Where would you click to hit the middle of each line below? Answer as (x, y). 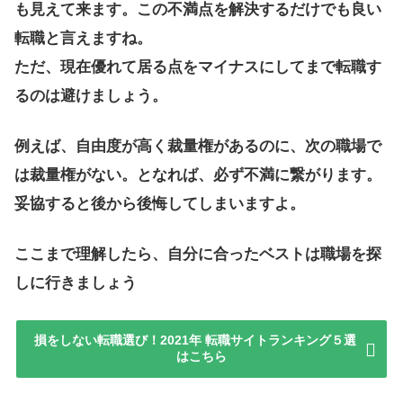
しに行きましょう (76, 282)
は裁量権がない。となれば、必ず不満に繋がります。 (198, 175)
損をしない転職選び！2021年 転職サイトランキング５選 (201, 340)
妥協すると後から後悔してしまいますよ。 (160, 203)
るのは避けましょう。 (91, 96)
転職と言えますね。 (83, 39)
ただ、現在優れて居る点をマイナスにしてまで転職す (198, 67)
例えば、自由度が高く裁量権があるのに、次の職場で (198, 146)
